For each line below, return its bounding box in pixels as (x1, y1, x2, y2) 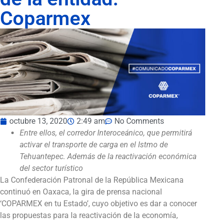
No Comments (114, 116, 164, 126)
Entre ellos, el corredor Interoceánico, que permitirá (20, 128, 192, 138)
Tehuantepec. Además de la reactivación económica (20, 152, 196, 162)
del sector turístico (20, 164, 83, 173)
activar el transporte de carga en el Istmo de (20, 140, 168, 150)
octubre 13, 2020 (9, 116, 67, 126)
